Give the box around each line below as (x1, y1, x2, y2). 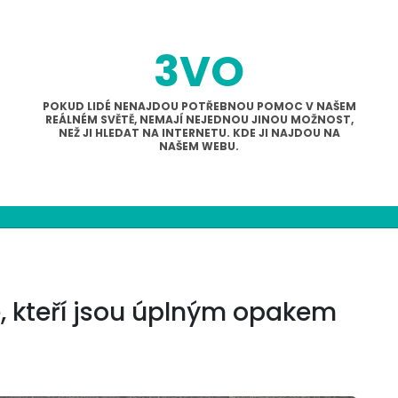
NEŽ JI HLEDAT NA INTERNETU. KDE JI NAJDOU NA (58, 125, 340, 140)
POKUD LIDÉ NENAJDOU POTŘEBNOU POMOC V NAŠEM (42, 99, 356, 114)
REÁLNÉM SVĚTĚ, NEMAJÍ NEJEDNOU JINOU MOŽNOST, (44, 112, 354, 127)
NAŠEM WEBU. (159, 139, 239, 154)
